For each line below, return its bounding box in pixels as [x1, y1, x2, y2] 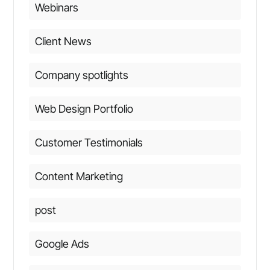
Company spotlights [34, 68, 128, 81]
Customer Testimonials [34, 136, 143, 149]
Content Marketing [34, 169, 123, 183]
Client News [34, 34, 92, 48]
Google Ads [34, 237, 89, 250]
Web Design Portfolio [34, 102, 133, 115]
